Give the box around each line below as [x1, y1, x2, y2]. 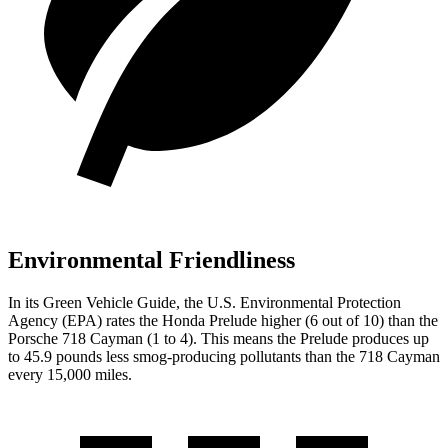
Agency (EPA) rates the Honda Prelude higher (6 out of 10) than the [8, 311, 438, 329]
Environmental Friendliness [8, 247, 295, 274]
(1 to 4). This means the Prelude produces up [143, 329, 429, 347]
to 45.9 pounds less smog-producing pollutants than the [8, 347, 359, 365]
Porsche [8, 329, 62, 347]
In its [8, 293, 43, 311]
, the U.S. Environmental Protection [176, 293, 401, 311]
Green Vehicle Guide [43, 293, 176, 311]
